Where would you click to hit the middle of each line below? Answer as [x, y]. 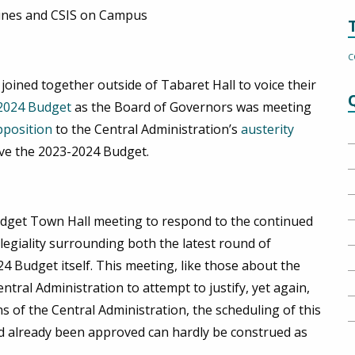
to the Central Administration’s [147, 130]
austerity [267, 130]
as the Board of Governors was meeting [191, 107]
